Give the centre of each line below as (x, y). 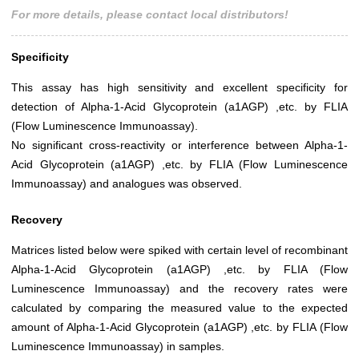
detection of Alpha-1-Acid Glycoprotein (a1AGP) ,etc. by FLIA (179, 107)
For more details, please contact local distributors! (150, 15)
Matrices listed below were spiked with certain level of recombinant (179, 250)
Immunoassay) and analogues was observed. (127, 184)
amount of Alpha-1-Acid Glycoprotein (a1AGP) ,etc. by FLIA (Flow (179, 327)
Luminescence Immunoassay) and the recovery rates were (179, 289)
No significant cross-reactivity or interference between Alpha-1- (179, 145)
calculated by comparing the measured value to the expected (179, 308)
